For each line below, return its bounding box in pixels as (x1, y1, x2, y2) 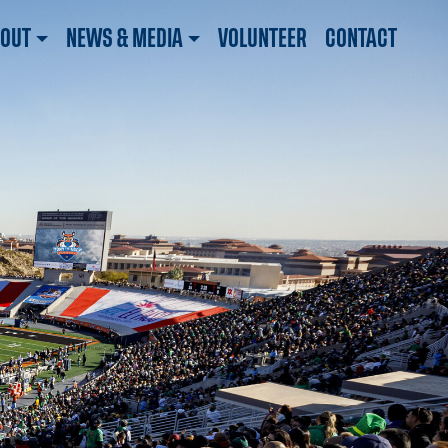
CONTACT (325, 28, 397, 49)
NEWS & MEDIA (65, 28, 183, 49)
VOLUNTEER (218, 28, 307, 49)
